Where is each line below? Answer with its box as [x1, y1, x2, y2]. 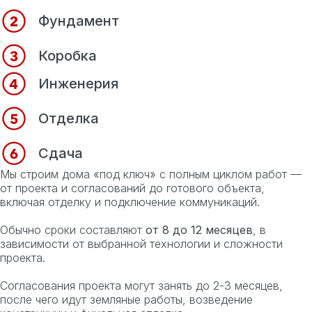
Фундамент [38, 12, 119, 29]
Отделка [38, 109, 99, 127]
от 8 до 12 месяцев [146, 222, 253, 237]
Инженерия [38, 75, 118, 92]
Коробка [38, 47, 97, 64]
